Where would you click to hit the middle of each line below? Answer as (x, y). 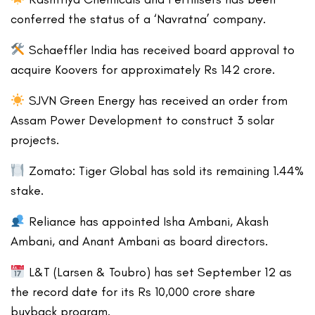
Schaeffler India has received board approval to (160, 50)
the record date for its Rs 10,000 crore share (133, 292)
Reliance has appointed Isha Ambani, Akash (147, 222)
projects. (35, 140)
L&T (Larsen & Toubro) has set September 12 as (158, 272)
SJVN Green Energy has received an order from (156, 101)
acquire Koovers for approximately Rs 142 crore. (143, 70)
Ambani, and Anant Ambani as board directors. (140, 242)
